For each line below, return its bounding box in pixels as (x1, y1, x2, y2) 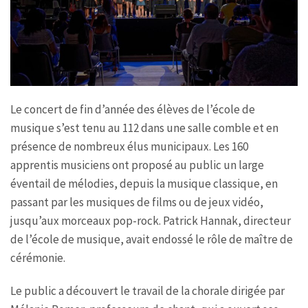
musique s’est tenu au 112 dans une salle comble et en (10, 120, 278, 135)
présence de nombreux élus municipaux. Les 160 (10, 138, 248, 154)
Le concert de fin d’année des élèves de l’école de (10, 101, 255, 117)
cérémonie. (10, 250, 65, 265)
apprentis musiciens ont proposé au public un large (10, 157, 264, 173)
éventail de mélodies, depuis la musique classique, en (10, 175, 278, 191)
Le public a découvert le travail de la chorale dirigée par (10, 283, 285, 298)
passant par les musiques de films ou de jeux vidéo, (10, 194, 263, 210)
